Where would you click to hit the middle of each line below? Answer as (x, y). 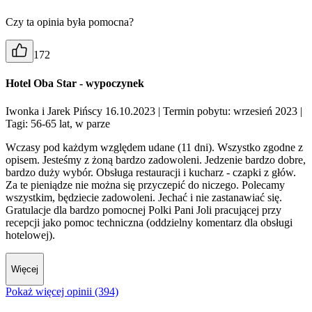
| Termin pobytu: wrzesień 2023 (228, 111)
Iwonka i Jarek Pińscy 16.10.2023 (82, 111)
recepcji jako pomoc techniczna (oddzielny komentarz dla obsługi (149, 222)
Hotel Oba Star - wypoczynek (75, 84)
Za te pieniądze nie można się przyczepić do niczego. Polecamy (145, 185)
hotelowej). (30, 235)
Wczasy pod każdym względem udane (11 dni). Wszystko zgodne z (154, 147)
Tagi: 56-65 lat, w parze (58, 123)
